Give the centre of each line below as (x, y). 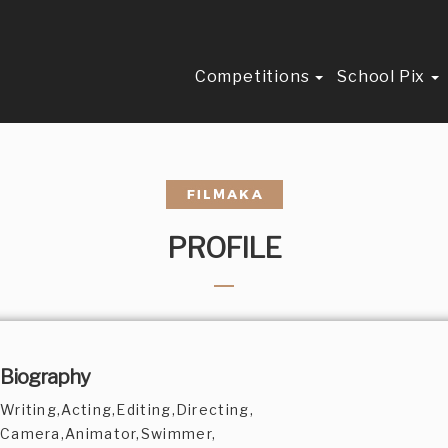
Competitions (254, 76)
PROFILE (224, 248)
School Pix (383, 76)
